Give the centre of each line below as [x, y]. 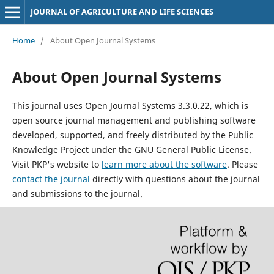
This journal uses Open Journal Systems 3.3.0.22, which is [130, 105]
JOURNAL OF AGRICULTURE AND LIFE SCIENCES [122, 12]
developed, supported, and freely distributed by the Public [132, 135]
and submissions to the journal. [77, 193]
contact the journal [51, 179]
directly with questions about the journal [175, 179]
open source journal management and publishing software [134, 120]
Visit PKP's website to [57, 164]
